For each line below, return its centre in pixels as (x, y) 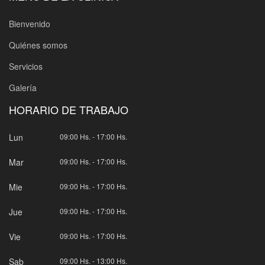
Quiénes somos (38, 45)
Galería (23, 87)
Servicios (26, 66)
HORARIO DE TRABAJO (69, 109)
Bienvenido (30, 23)
